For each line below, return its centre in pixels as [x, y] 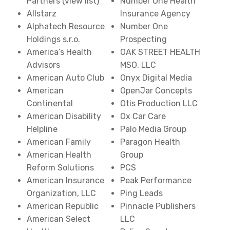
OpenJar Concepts [156, 91]
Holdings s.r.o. [54, 39]
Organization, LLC [62, 193]
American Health [59, 155]
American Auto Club [66, 78]
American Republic [63, 206]
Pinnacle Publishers [158, 206]
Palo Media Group [153, 129]
